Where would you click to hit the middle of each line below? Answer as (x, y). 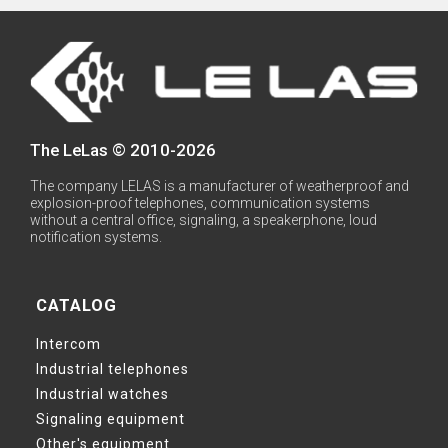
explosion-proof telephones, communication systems (200, 202)
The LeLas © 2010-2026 (123, 150)
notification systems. (96, 236)
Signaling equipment (110, 418)
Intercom (68, 343)
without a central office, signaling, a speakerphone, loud (203, 219)
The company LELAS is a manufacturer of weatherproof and (219, 185)
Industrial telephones (112, 368)
